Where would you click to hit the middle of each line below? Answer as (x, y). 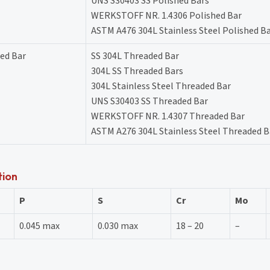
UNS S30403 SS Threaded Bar (149, 101)
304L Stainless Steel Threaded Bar (161, 86)
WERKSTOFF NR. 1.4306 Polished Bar (166, 15)
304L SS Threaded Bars (137, 71)
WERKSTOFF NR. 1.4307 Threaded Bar (168, 116)
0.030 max (118, 226)
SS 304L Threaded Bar (135, 56)
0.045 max (39, 226)
